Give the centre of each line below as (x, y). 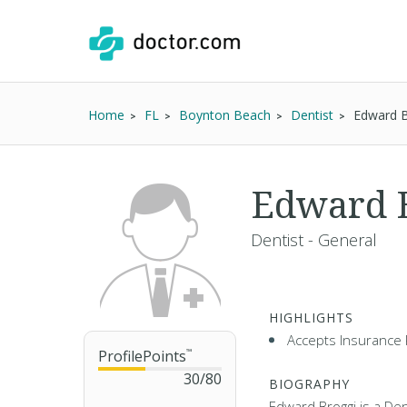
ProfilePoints (142, 356)
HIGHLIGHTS (311, 318)
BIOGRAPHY (309, 384)
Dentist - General (314, 240)
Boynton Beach (225, 115)
